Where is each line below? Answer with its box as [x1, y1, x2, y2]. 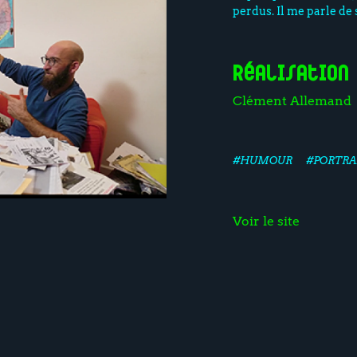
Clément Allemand [232, 93, 351, 109]
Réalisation [232, 63, 349, 86]
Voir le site [232, 214, 300, 229]
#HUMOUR [232, 154, 292, 167]
